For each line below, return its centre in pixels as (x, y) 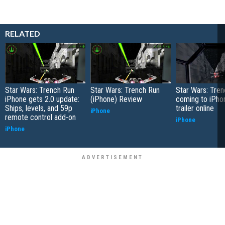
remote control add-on (40, 118)
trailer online (195, 108)
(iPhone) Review (116, 99)
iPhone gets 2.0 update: (42, 99)
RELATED (23, 34)
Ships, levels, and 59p (39, 108)
